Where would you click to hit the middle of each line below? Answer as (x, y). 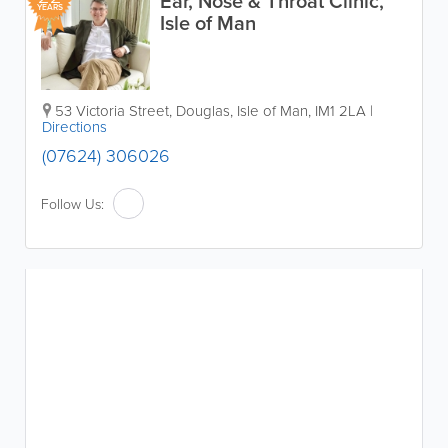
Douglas (203, 110)
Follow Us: (72, 203)
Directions (74, 126)
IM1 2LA (340, 110)
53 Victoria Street (112, 110)
